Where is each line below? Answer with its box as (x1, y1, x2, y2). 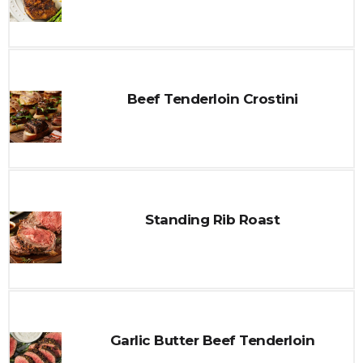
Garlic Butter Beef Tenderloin (109, 332, 315, 348)
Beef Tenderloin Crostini (126, 91, 298, 107)
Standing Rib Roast (145, 211, 280, 228)
